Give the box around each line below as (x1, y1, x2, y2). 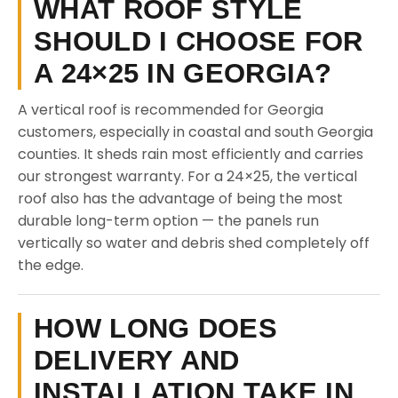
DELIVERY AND (34, 345, 240, 376)
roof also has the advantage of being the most (18, 188, 343, 209)
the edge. (18, 255, 84, 275)
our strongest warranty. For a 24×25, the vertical (18, 166, 357, 187)
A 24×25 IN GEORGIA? (34, 58, 332, 89)
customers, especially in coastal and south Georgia (18, 122, 373, 142)
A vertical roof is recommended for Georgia (18, 99, 323, 120)
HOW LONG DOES (34, 313, 277, 344)
